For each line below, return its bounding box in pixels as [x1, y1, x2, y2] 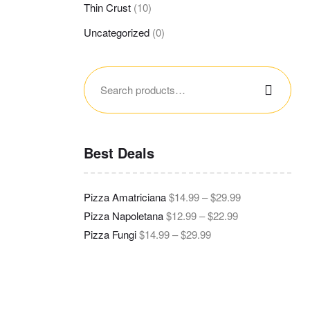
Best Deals [84, 143, 154, 163]
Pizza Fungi [84, 226, 136, 241]
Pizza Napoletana [84, 208, 163, 223]
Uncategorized [84, 24, 149, 39]
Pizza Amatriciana [84, 189, 166, 204]
